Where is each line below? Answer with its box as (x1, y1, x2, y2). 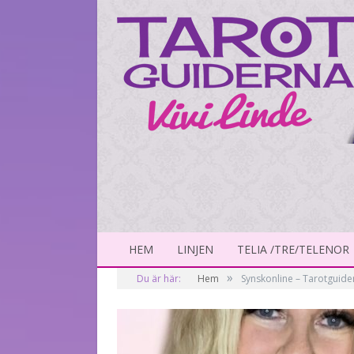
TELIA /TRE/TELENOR (237, 242, 349, 257)
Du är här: (137, 272, 181, 285)
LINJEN (177, 242, 213, 257)
